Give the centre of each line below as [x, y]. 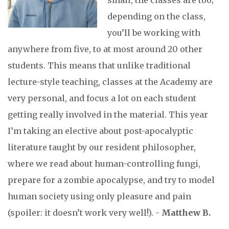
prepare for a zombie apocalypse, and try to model [111, 180]
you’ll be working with [154, 33]
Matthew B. [186, 213]
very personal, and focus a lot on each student [102, 98]
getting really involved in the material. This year [108, 115]
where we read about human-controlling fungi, [104, 164]
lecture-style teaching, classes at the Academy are [110, 82]
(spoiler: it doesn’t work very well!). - [85, 213]
